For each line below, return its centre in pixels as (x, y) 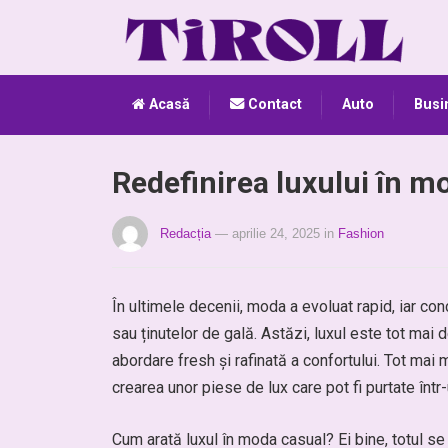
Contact (273, 104)
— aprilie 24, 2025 (267, 233)
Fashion (361, 233)
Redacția (185, 233)
